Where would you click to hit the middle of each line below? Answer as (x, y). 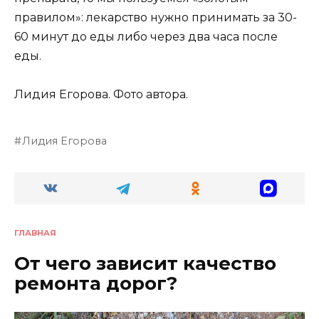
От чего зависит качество (145, 264)
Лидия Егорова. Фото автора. (101, 95)
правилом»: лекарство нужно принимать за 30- (156, 18)
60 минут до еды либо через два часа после (146, 37)
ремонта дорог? (96, 284)
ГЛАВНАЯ (35, 233)
